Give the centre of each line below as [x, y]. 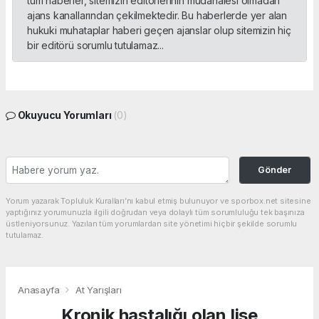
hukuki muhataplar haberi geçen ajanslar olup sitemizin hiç [159, 30]
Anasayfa [40, 289]
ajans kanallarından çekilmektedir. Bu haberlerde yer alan [157, 15]
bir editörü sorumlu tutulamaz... [95, 45]
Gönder [275, 169]
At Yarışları [98, 289]
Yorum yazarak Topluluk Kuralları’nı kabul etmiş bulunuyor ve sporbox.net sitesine [158, 200]
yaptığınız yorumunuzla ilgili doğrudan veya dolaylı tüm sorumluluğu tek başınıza [155, 212]
